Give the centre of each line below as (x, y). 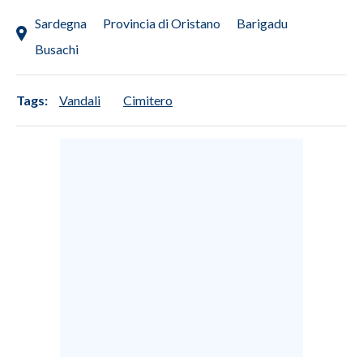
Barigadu (262, 23)
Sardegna (61, 23)
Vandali (80, 100)
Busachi (57, 49)
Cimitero (148, 100)
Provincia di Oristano (162, 23)
